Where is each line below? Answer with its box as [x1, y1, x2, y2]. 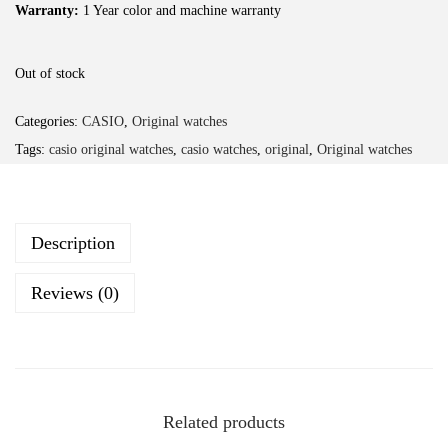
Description [31, 232, 115, 253]
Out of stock [15, 65, 85, 81]
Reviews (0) [31, 282, 119, 303]
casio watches [181, 141, 257, 157]
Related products [163, 411, 285, 432]
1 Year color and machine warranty [83, 2, 281, 18]
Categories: [15, 113, 82, 129]
